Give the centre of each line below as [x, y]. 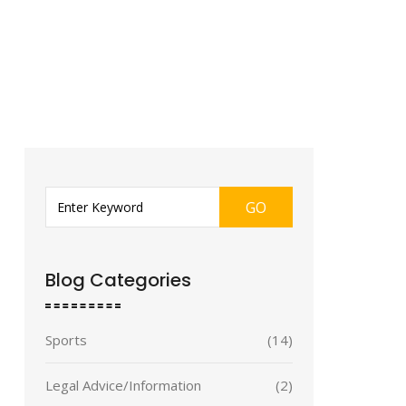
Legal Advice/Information [123, 385]
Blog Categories [118, 280]
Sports [66, 340]
